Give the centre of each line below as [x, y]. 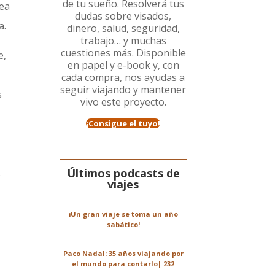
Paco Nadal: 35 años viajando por [123, 254]
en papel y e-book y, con [123, 65]
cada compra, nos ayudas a [123, 78]
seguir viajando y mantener [123, 90]
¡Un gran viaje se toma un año [123, 214]
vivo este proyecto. [123, 102]
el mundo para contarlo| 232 [123, 264]
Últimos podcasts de [123, 173]
